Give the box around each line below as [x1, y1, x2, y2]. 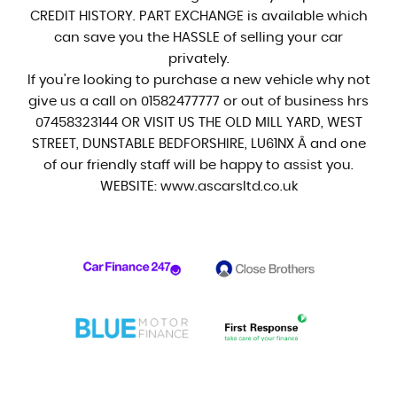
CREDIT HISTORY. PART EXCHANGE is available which [29, 10, 368, 23]
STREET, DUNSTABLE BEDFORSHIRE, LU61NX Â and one [31, 137, 366, 151]
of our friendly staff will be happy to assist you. [43, 159, 354, 172]
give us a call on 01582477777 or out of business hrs [28, 95, 369, 108]
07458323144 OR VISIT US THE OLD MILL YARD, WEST [35, 116, 362, 129]
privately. [167, 52, 230, 66]
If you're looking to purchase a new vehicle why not [27, 74, 370, 87]
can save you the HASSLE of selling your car [54, 31, 343, 44]
